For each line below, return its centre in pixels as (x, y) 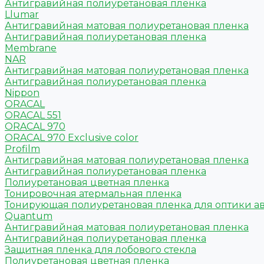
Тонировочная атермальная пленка (93, 194)
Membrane (31, 48)
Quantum (29, 216)
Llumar (22, 15)
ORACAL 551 (33, 115)
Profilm (22, 149)
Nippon (22, 93)
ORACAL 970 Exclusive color (72, 138)
